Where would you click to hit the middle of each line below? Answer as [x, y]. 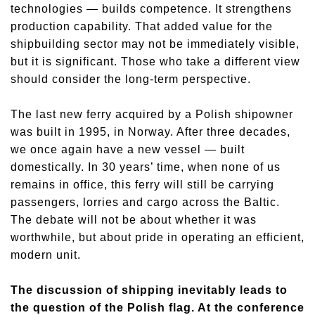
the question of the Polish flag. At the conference [157, 308]
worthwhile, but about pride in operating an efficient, [157, 237]
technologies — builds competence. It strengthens [151, 9]
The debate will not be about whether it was [134, 220]
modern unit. [46, 255]
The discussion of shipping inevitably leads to [149, 290]
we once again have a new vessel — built [128, 149]
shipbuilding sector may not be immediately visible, [155, 44]
